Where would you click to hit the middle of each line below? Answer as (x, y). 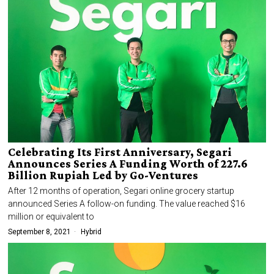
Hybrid (91, 232)
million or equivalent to (51, 217)
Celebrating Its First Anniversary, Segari (120, 152)
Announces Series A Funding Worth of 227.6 (128, 164)
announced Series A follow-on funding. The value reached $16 (127, 204)
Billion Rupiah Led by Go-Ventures (103, 176)
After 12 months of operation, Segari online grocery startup (121, 191)
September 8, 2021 (40, 232)
